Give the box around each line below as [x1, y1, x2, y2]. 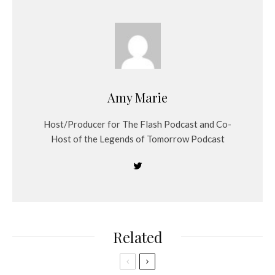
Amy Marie [107, 88, 168, 106]
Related [112, 227, 163, 247]
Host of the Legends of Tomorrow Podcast [50, 133, 225, 144]
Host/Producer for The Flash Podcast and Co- [44, 118, 231, 130]
